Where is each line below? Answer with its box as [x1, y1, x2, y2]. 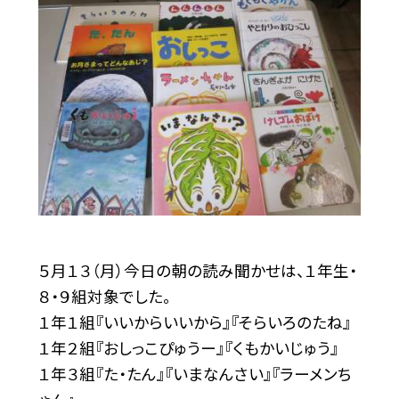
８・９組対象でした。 [37, 285, 171, 308]
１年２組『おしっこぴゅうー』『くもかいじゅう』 [37, 337, 338, 360]
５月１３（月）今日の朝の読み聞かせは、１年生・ [37, 259, 357, 282]
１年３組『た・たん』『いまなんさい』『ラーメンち [37, 362, 352, 386]
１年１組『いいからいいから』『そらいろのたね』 [37, 311, 351, 334]
